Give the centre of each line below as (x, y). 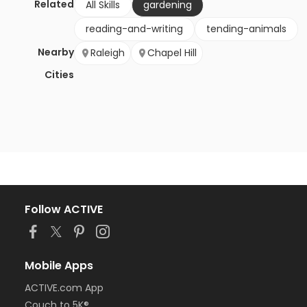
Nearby (56, 52)
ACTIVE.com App (64, 288)
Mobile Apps (59, 266)
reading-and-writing (134, 29)
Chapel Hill (172, 53)
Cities (59, 75)
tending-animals (246, 29)
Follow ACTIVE (64, 210)
